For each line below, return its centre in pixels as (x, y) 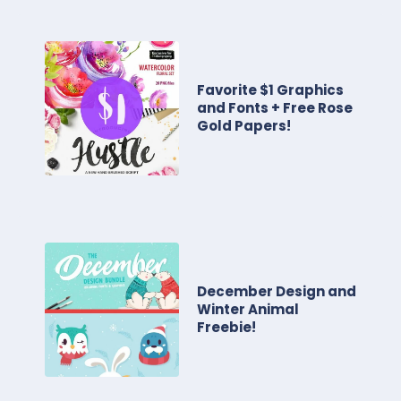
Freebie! (226, 327)
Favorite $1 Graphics (270, 90)
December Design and (277, 291)
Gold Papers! (244, 126)
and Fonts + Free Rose (275, 108)
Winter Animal (248, 309)
